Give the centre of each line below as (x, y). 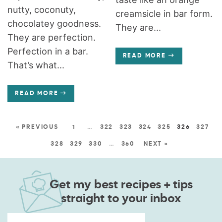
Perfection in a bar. (48, 51)
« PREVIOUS (37, 127)
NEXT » (156, 144)
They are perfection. (52, 37)
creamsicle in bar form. (164, 13)
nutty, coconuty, (42, 9)
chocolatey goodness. (55, 23)
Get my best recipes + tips (121, 185)
